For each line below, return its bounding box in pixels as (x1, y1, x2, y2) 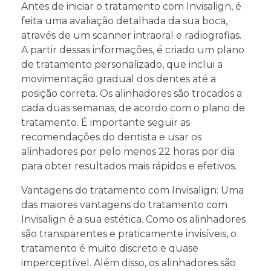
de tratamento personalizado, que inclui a (21, 58, 223, 70)
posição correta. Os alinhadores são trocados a (21, 87, 242, 99)
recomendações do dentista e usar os (21, 131, 201, 143)
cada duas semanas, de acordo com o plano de (21, 102, 245, 114)
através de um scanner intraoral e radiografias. (21, 29, 241, 41)
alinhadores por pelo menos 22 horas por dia (21, 145, 235, 157)
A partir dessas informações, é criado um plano (21, 44, 244, 56)
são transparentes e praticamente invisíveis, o (21, 227, 237, 240)
